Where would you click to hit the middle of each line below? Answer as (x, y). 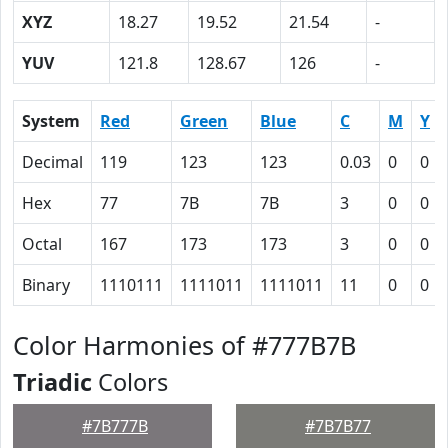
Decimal (52, 162)
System (51, 121)
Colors (130, 382)
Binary (46, 285)
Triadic (52, 382)
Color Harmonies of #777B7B (184, 345)
